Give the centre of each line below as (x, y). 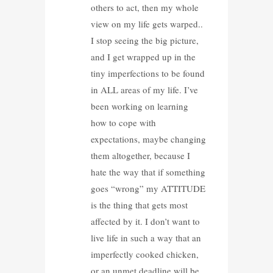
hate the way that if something (148, 172)
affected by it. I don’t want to (145, 221)
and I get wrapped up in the (143, 56)
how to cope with (123, 122)
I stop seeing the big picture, (144, 40)
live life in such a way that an (146, 237)
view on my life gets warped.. (147, 23)
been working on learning (139, 106)
